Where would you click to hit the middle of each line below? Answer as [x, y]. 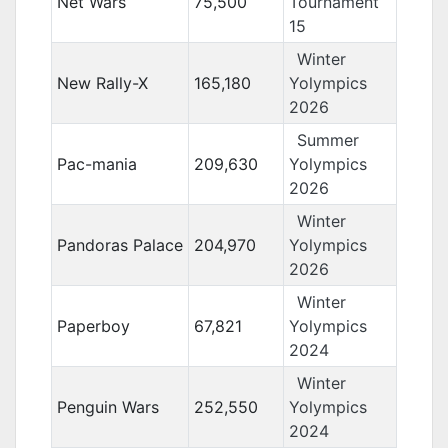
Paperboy [93, 326]
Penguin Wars [107, 407]
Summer [327, 140]
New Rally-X [102, 83]
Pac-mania [96, 164]
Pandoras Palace [119, 245]
